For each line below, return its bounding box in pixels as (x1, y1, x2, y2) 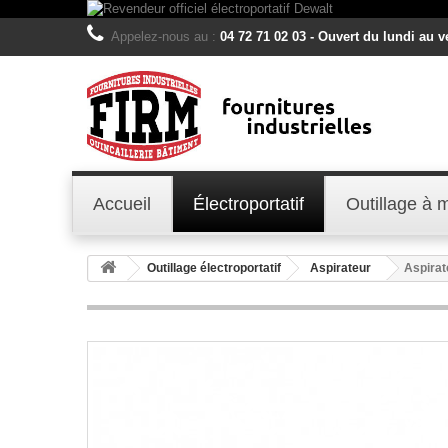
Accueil (93, 193, 151, 214)
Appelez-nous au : (111, 29, 220, 44)
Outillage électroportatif (147, 260, 281, 275)
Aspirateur (310, 260, 371, 275)
